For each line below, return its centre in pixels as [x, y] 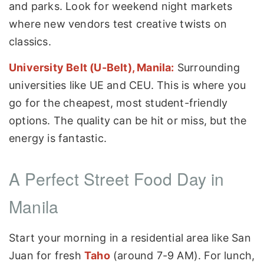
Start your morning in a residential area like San [130, 237]
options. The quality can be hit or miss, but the [128, 120]
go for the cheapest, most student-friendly [118, 103]
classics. [30, 42]
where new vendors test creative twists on [118, 24]
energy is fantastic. [58, 138]
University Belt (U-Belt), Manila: [92, 67]
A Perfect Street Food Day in [117, 178]
